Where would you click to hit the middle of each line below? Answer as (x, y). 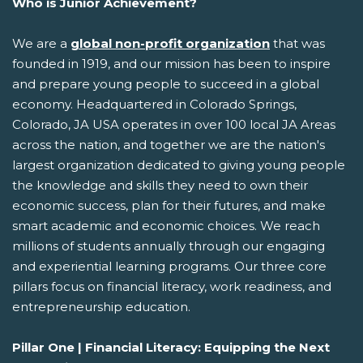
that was (297, 43)
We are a (41, 43)
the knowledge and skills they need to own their (160, 185)
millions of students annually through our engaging (169, 246)
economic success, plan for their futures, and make (169, 205)
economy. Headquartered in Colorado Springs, (154, 104)
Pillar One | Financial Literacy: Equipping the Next (171, 347)
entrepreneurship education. (101, 306)
